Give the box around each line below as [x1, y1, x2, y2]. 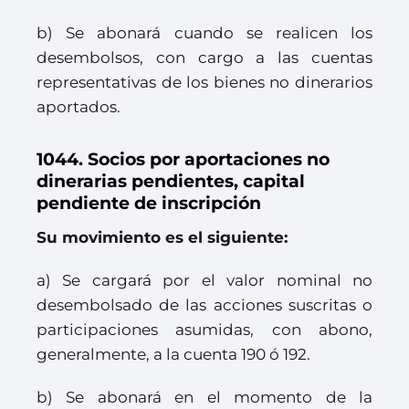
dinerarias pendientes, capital [37, 171, 305, 193]
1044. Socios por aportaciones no [37, 149, 330, 171]
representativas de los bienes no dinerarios [37, 73, 372, 92]
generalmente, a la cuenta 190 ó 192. [37, 345, 310, 364]
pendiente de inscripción [37, 193, 261, 215]
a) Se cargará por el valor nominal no [37, 271, 372, 290]
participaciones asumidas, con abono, [37, 320, 372, 340]
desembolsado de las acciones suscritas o [37, 296, 372, 315]
